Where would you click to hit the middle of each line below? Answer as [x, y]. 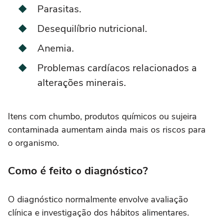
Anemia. [56, 49]
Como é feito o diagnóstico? [78, 171]
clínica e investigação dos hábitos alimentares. [98, 213]
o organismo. [33, 143]
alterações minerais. [82, 83]
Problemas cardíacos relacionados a [117, 68]
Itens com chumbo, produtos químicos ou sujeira [102, 117]
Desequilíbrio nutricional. [92, 29]
